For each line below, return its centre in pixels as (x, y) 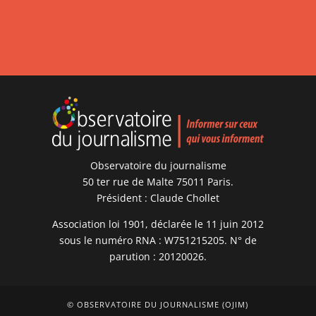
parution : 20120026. (158, 257)
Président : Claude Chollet (158, 198)
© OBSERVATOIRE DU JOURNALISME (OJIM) (158, 305)
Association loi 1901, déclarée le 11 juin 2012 (158, 224)
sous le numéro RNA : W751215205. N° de (158, 241)
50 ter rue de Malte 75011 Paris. (158, 182)
